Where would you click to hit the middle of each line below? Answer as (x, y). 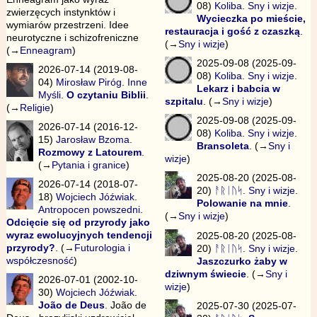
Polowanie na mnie (243, 203)
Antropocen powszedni (90, 210)
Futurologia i (102, 248)
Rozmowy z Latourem (90, 152)
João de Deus (72, 305)
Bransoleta (223, 146)
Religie (35, 108)
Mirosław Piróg (89, 82)
